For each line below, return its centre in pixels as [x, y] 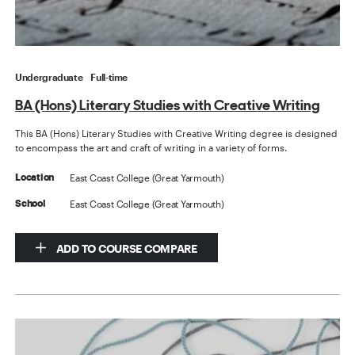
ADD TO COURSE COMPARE [126, 248]
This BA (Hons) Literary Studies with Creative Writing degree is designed [177, 133]
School [31, 203]
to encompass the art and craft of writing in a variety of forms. [151, 147]
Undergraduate [49, 76]
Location [35, 177]
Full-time [109, 76]
